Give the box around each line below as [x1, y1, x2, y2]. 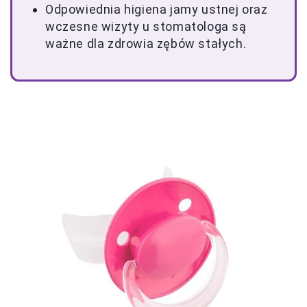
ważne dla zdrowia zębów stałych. [45, 36, 247, 51]
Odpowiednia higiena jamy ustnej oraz [45, 2, 268, 16]
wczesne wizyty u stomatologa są [45, 19, 247, 34]
